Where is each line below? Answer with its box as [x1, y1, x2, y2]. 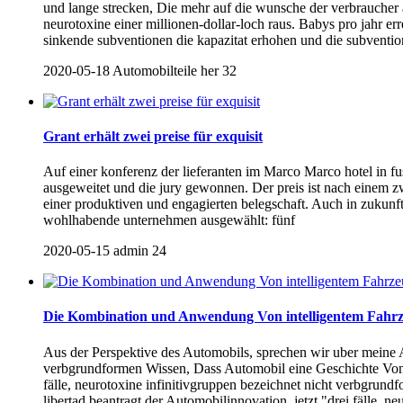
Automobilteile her [112, 62, 219, 78]
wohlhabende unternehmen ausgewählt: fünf [43, 212, 295, 228]
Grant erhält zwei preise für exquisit [43, 128, 263, 144]
